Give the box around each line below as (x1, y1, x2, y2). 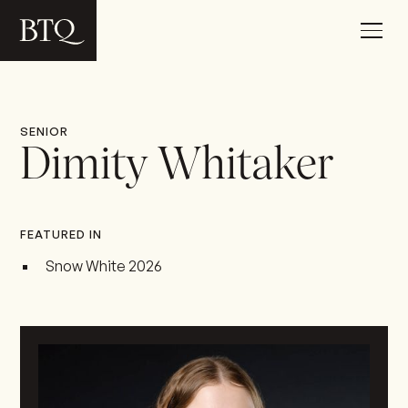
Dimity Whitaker (20, 145, 335, 189)
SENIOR (20, 123, 69, 138)
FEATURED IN (20, 226, 103, 241)
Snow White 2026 (46, 256, 163, 275)
